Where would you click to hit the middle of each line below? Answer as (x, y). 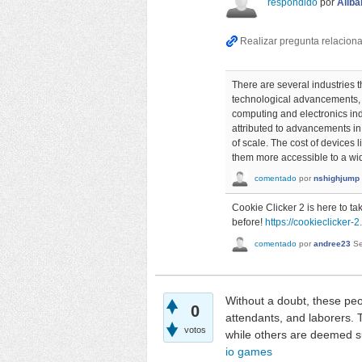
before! (248, 223)
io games (249, 352)
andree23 (332, 244)
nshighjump (337, 179)
